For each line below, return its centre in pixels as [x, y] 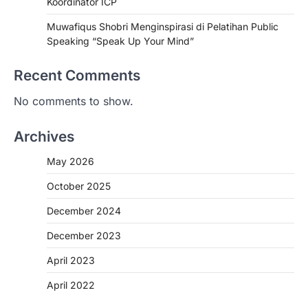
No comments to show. [74, 101]
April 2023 [71, 260]
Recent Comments [77, 75]
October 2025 [79, 186]
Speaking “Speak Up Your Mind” [120, 41]
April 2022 [71, 285]
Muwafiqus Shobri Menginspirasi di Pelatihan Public [163, 26]
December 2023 [84, 235]
